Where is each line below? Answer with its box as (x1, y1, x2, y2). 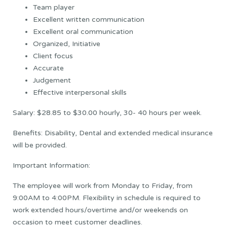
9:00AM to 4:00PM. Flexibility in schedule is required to (13, 193, 201, 202)
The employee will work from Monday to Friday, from (13, 181, 193, 190)
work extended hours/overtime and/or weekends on (13, 205, 188, 214)
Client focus (33, 51, 73, 60)
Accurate (33, 63, 64, 72)
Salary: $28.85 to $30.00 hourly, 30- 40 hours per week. (13, 108, 202, 117)
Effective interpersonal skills (33, 88, 127, 97)
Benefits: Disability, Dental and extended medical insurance (13, 128, 213, 137)
